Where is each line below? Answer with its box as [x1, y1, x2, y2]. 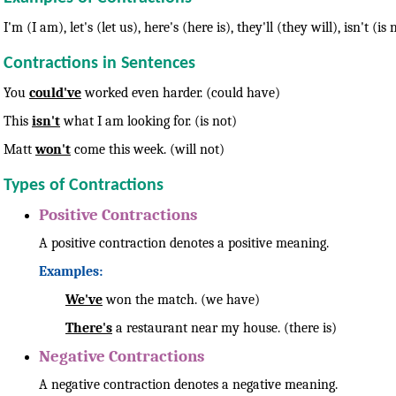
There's [65, 319, 112, 336]
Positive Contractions [39, 204, 197, 225]
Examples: [39, 263, 103, 279]
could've [29, 84, 81, 101]
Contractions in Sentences [4, 54, 195, 72]
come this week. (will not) [71, 141, 225, 157]
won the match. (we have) [103, 291, 260, 308]
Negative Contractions [39, 346, 204, 366]
